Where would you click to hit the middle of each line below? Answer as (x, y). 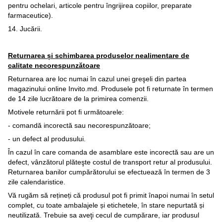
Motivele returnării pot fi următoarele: (66, 112)
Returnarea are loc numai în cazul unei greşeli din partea (97, 79)
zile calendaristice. (37, 182)
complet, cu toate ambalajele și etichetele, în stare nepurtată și (106, 205)
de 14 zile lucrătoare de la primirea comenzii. (78, 99)
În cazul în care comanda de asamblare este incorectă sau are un (111, 152)
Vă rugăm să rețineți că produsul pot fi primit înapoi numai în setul (111, 195)
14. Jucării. (25, 29)
